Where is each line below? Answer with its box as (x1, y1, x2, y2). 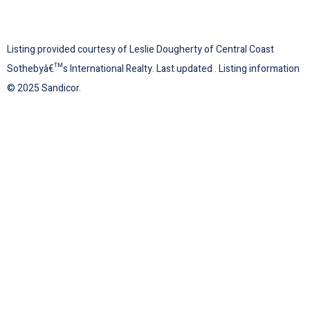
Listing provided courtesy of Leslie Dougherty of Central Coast (7, 42, 274, 57)
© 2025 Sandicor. (7, 81, 81, 96)
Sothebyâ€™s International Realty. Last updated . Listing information (7, 62, 300, 77)
